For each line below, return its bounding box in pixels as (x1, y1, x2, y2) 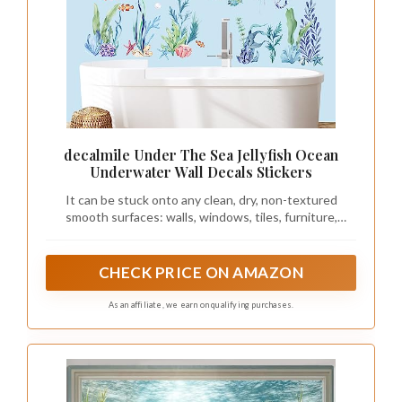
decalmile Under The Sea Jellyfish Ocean (64, 145, 338, 165)
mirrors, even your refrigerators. (112, 226, 290, 242)
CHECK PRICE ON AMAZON (98, 263, 304, 283)
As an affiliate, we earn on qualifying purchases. (108, 300, 294, 310)
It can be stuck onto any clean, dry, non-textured (65, 192, 337, 208)
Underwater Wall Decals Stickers (90, 162, 312, 182)
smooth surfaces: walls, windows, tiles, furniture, (65, 209, 337, 225)
